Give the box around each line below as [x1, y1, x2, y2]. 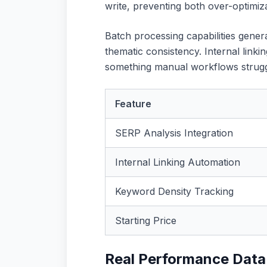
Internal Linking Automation [115, 156, 240, 168]
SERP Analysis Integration [115, 127, 233, 139]
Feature [115, 98, 151, 110]
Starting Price [115, 215, 176, 226]
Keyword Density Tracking [115, 185, 234, 197]
